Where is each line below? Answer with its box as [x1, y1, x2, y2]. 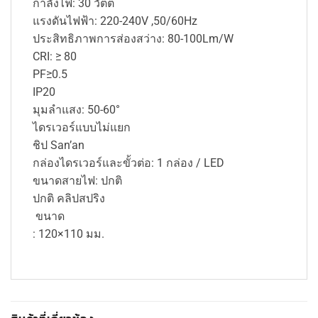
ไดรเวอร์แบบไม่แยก [33, 121, 131, 135]
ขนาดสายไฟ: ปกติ [33, 174, 131, 188]
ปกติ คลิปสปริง [33, 192, 105, 206]
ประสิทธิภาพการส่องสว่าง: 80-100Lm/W [33, 32, 234, 46]
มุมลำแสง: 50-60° [33, 103, 120, 117]
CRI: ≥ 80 [33, 50, 77, 64]
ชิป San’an [33, 138, 84, 153]
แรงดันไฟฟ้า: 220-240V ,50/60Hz [33, 14, 197, 28]
